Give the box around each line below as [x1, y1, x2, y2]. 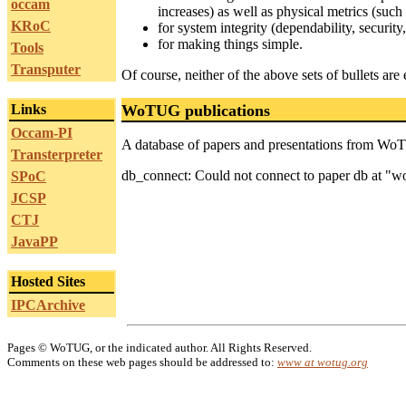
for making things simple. [158, 36, 303, 52]
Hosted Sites [11, 274, 85, 289]
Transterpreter [11, 147, 102, 162]
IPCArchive [11, 297, 85, 313]
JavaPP [11, 234, 58, 249]
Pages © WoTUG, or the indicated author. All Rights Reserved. [7, 341, 312, 354]
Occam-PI [11, 125, 72, 140]
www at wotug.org [277, 355, 368, 369]
